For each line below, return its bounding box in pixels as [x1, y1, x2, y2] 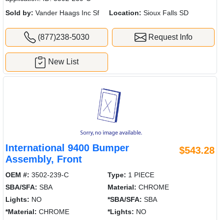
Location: [109, 8, 141, 17]
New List [48, 57, 79, 66]
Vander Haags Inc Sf [33, 8, 99, 17]
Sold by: [5, 8, 33, 17]
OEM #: [5, 171, 29, 179]
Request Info [146, 32, 192, 41]
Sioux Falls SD [141, 8, 189, 17]
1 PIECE [126, 171, 155, 179]
